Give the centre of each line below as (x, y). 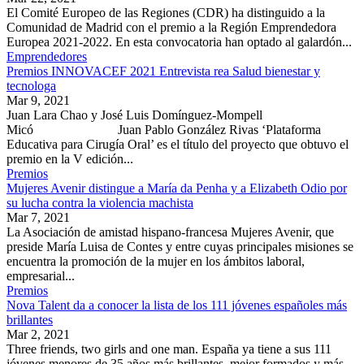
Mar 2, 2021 (38, 335)
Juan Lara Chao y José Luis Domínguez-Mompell (134, 115)
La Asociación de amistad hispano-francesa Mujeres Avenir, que (170, 232)
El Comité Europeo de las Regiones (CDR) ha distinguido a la (166, 13)
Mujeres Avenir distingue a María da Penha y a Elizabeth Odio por (177, 188)
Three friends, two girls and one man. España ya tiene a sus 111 (169, 349)
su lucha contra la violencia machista (100, 203)
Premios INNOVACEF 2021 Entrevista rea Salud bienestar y (163, 71)
